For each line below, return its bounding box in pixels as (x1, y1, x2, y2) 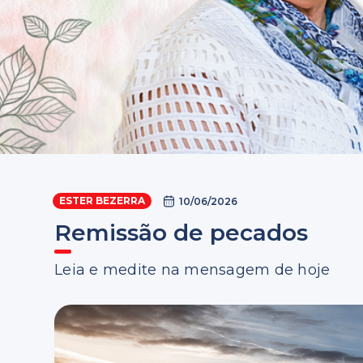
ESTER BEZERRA (59, 194, 146, 207)
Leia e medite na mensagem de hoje (54, 261, 331, 279)
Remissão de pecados (54, 219, 309, 246)
